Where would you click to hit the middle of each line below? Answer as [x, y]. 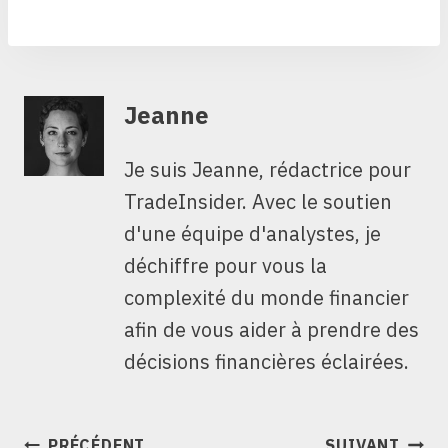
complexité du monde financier [266, 298]
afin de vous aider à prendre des [271, 330]
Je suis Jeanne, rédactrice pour [267, 170]
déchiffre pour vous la [225, 266]
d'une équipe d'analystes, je [252, 234]
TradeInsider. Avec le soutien [258, 202]
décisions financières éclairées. [266, 362]
